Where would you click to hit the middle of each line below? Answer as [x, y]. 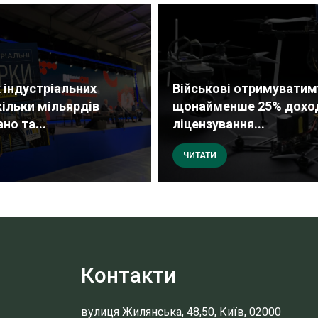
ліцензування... [218, 124]
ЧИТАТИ [199, 156]
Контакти [128, 275]
